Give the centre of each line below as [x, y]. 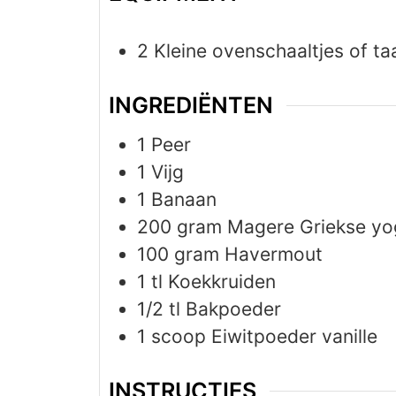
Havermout [274, 255]
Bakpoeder [233, 309]
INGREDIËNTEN [191, 106]
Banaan [184, 200]
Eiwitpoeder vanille [294, 337]
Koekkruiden [222, 282]
